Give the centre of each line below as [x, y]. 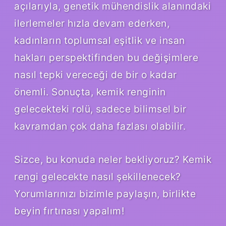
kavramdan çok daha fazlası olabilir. [100, 126]
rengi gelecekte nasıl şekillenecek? [98, 176]
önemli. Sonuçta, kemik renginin [90, 92]
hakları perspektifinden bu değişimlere [106, 57]
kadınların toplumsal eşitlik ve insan [100, 40]
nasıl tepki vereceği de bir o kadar [96, 74]
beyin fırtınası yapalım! [69, 211]
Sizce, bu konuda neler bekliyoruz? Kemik [113, 159]
